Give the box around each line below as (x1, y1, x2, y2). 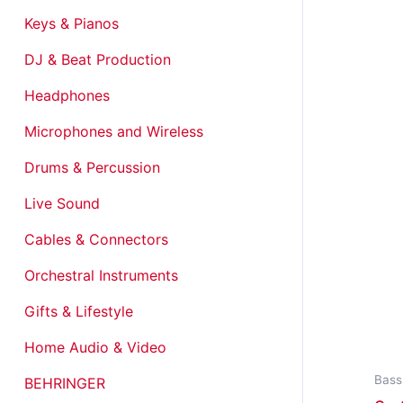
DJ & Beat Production (24, 49, 171, 68)
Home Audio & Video (24, 337, 166, 356)
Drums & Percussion (24, 157, 160, 176)
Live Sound (24, 193, 100, 212)
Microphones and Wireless (24, 121, 203, 140)
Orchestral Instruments (24, 265, 178, 284)
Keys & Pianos (24, 13, 119, 32)
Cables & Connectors (24, 229, 168, 248)
